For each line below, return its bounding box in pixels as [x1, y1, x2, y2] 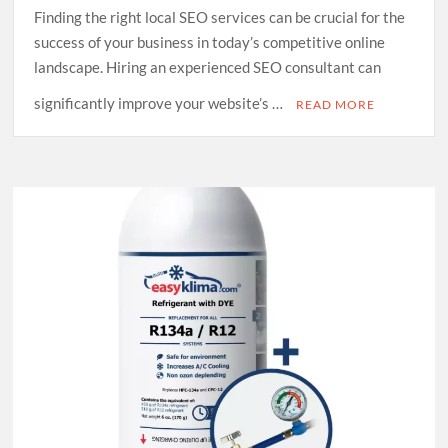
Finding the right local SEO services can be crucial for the [34, 8, 406, 27]
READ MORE [296, 97, 376, 113]
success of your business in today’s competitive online [34, 33, 386, 52]
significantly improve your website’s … [34, 94, 287, 113]
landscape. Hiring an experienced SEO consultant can [34, 58, 382, 77]
